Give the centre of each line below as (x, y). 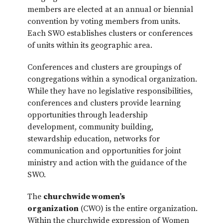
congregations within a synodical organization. (112, 79)
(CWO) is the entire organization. (138, 209)
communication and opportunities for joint (104, 151)
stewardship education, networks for (94, 139)
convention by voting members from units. (104, 22)
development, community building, (90, 127)
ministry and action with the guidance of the (107, 163)
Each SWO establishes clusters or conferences (110, 34)
